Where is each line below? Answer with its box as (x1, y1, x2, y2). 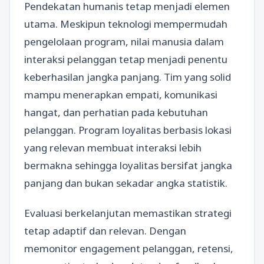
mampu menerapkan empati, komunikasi (24, 87, 217, 101)
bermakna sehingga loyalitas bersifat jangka (24, 158, 232, 172)
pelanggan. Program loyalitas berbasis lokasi (24, 123, 232, 137)
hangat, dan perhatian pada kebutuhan (24, 105, 208, 119)
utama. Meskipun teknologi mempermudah (24, 16, 227, 31)
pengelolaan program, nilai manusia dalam (24, 34, 224, 48)
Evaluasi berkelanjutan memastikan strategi (24, 206, 232, 220)
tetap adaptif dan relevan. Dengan (24, 224, 186, 237)
